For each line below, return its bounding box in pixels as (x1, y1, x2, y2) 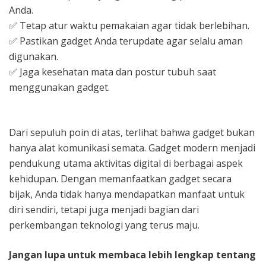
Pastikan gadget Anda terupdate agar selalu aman (17, 34, 243, 47)
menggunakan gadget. (9, 80, 110, 94)
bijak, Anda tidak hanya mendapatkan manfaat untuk (9, 187, 245, 201)
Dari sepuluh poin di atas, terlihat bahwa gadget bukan (9, 125, 255, 139)
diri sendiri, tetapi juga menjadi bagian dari (9, 202, 199, 216)
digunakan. (9, 49, 58, 63)
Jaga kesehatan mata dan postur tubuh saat (17, 65, 216, 78)
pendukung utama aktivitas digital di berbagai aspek (9, 156, 243, 170)
